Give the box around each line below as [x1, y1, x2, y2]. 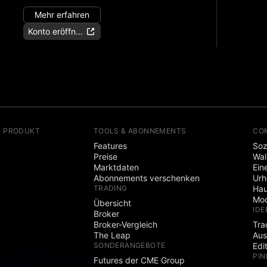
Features [93, 141, 127, 151]
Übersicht [93, 198, 131, 209]
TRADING [93, 184, 128, 193]
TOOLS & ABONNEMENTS [93, 126, 187, 136]
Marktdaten [93, 162, 139, 173]
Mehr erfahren [34, 10, 89, 20]
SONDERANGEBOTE [93, 241, 166, 250]
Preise [93, 151, 117, 162]
